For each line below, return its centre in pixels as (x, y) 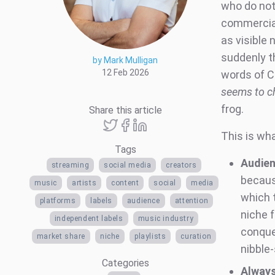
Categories (125, 263)
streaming (70, 165)
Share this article (125, 110)
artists (84, 183)
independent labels (89, 218)
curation (196, 236)
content (125, 183)
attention (192, 200)
